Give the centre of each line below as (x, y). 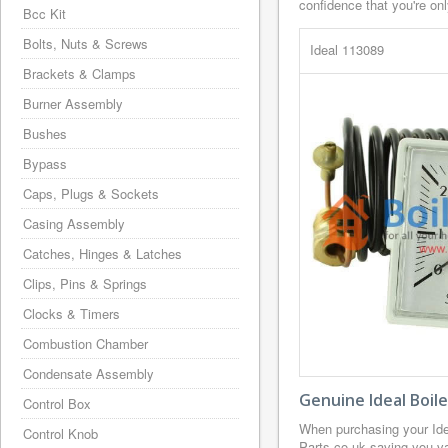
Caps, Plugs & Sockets (91, 193)
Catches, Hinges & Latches (102, 253)
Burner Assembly (73, 103)
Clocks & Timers (71, 313)
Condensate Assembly (88, 373)
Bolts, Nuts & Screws (85, 43)
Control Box (57, 403)
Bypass (45, 163)
